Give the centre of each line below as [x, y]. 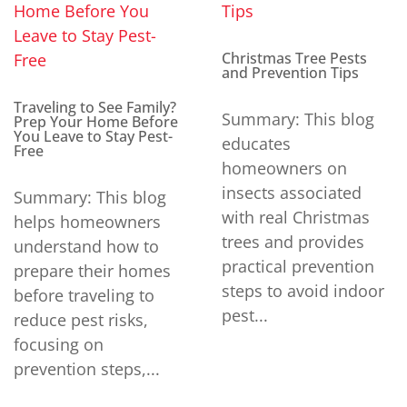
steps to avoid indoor [303, 291]
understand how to [86, 247]
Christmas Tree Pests [294, 59]
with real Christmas [296, 218]
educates [256, 144]
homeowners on [284, 169]
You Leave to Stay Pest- [93, 137]
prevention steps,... [87, 369]
